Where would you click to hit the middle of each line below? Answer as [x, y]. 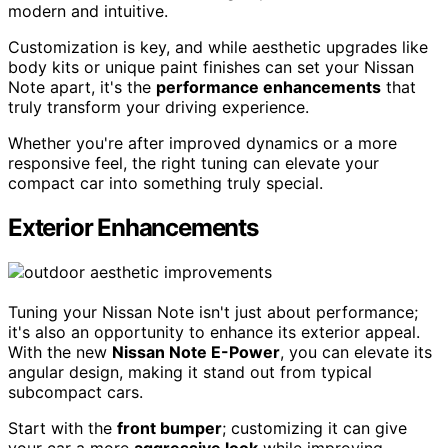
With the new [60, 352]
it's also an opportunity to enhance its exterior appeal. [214, 332]
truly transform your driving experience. [158, 107]
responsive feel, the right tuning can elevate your [193, 163]
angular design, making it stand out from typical [190, 372]
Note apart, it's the [82, 87]
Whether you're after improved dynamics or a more [202, 143]
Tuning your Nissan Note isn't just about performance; [213, 312]
